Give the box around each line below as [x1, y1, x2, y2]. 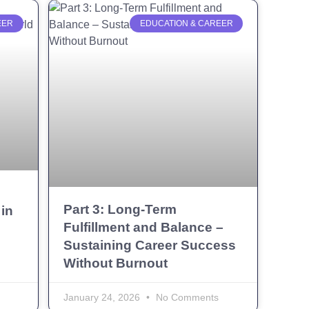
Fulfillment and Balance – [63, 220, 223, 235]
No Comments [152, 292, 219, 303]
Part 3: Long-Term [63, 202, 177, 217]
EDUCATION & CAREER [139, 18, 233, 28]
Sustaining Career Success [63, 238, 236, 253]
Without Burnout [63, 256, 168, 271]
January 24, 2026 [63, 292, 143, 303]
